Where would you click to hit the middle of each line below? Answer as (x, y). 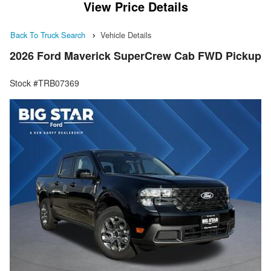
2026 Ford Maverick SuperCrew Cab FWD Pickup (135, 56)
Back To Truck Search (48, 35)
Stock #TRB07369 (44, 83)
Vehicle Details (126, 35)
